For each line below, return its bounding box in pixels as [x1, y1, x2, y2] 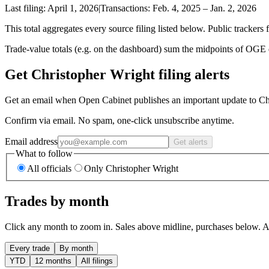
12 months [35, 256, 71, 266]
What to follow [16, 148, 73, 159]
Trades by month [5, 193, 109, 210]
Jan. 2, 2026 [210, 2, 256, 13]
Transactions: [100, 2, 153, 13]
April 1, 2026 [47, 2, 98, 13]
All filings [81, 256, 113, 266]
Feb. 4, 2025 [153, 2, 201, 13]
